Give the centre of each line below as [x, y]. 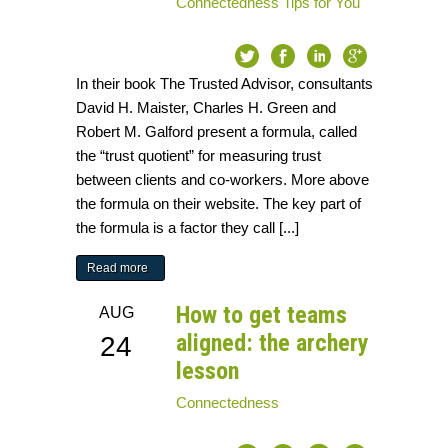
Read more [118, 268]
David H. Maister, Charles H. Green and [206, 108]
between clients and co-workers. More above [223, 180]
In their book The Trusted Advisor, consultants [225, 84]
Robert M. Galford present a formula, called [217, 132]
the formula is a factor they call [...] [188, 228]
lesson [208, 371]
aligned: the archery [273, 343]
